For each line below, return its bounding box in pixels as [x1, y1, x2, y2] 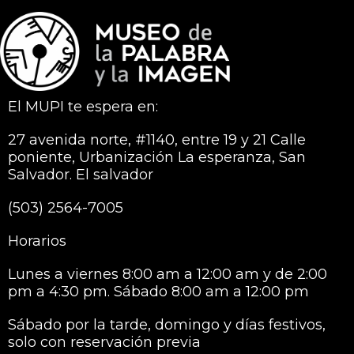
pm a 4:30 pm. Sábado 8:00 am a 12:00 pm [8, 283, 309, 301]
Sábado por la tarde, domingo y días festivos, [8, 316, 326, 334]
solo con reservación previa [8, 333, 201, 352]
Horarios [8, 232, 66, 250]
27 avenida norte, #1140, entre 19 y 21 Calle [8, 131, 306, 149]
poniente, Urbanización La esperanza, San [8, 149, 306, 167]
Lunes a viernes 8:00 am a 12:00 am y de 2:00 [8, 265, 327, 284]
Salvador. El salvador [8, 166, 153, 184]
